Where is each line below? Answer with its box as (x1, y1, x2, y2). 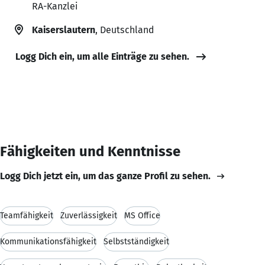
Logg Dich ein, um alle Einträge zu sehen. (15, 50, 189, 62)
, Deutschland (95, 24, 154, 35)
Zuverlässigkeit (60, 210, 117, 221)
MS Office (124, 210, 160, 221)
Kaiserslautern (32, 24, 95, 35)
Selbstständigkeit (104, 236, 169, 247)
